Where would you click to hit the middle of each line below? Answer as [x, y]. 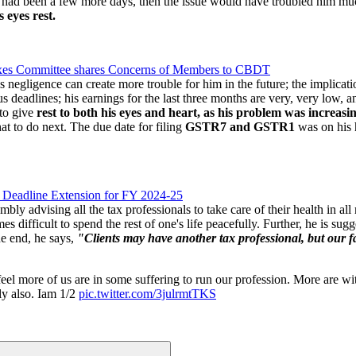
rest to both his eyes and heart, [117, 112]
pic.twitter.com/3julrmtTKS [147, 293]
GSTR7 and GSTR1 [240, 126]
